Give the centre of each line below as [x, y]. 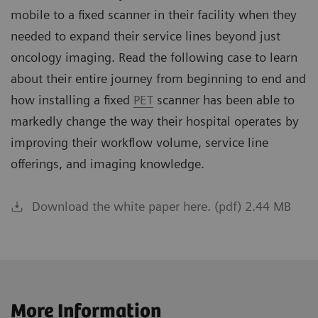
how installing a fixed [72, 100]
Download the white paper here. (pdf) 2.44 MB [161, 207]
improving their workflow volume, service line [139, 143]
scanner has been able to [224, 100]
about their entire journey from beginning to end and [158, 79]
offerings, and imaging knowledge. [108, 164]
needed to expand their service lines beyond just [146, 36]
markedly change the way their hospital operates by [155, 121]
